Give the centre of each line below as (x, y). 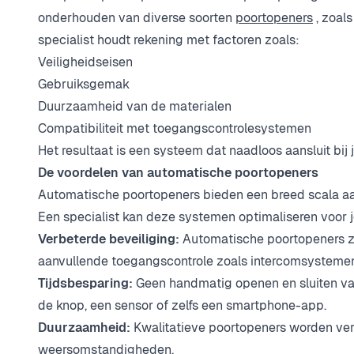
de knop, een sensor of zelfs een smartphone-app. (182, 305)
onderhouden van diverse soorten (137, 18)
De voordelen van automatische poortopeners (178, 173)
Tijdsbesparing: (85, 283)
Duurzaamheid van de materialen (135, 106)
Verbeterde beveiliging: (109, 239)
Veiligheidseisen (85, 62)
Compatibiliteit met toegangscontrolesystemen (175, 128)
